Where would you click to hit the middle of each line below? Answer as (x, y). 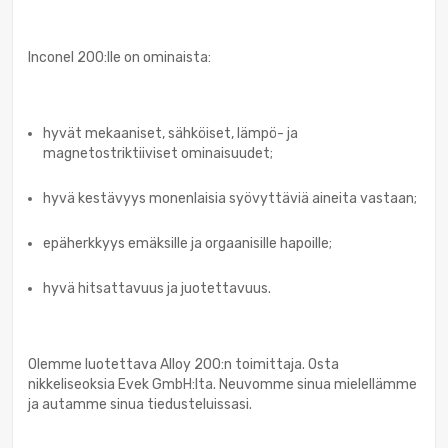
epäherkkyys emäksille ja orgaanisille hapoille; (187, 243)
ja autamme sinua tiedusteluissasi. (140, 404)
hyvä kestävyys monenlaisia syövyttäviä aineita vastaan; (230, 198)
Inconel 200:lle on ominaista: (119, 57)
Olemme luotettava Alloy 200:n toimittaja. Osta (183, 364)
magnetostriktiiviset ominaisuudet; (158, 153)
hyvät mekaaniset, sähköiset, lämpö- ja (170, 133)
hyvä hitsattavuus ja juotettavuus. (157, 288)
